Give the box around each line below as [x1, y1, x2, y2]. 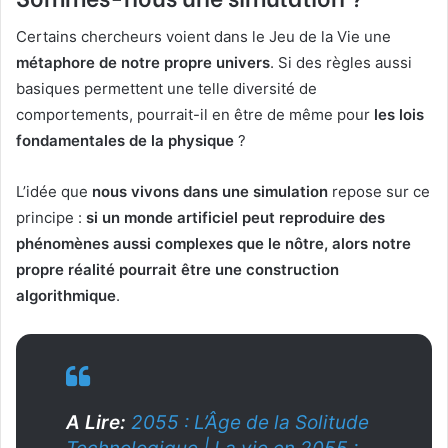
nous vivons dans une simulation [92, 181, 328, 201]
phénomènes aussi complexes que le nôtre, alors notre [16, 233, 411, 253]
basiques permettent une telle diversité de [16, 78, 317, 98]
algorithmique [16, 285, 116, 305]
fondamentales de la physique [16, 130, 234, 150]
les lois [374, 104, 424, 124]
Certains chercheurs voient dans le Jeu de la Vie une [16, 26, 391, 46]
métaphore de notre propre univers [16, 52, 270, 72]
